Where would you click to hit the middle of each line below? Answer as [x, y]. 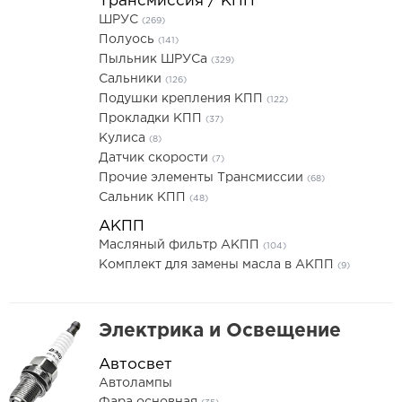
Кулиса [124, 138]
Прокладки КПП [152, 118]
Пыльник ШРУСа [155, 59]
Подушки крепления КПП [183, 99]
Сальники [132, 79]
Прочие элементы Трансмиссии [203, 178]
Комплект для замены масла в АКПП [218, 265]
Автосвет [135, 365]
